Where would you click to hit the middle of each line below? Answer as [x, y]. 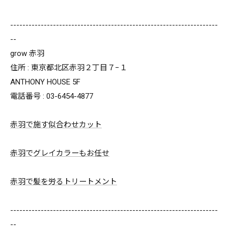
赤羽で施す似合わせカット [56, 125]
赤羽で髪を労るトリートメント [64, 182]
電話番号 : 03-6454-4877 [52, 96]
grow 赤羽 [27, 53]
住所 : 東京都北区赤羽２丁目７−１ [69, 68]
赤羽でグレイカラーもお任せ [60, 153]
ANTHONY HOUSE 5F [45, 82]
